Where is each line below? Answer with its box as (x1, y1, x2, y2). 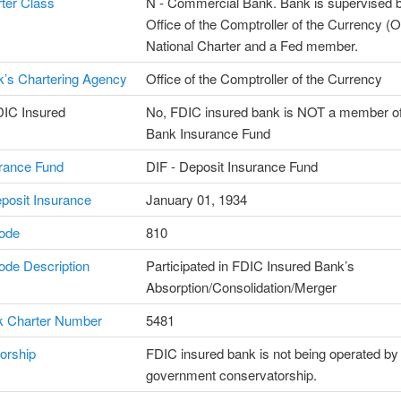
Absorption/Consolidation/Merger (145, 277, 337, 297)
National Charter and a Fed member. (145, 36, 358, 55)
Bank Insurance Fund (145, 124, 270, 143)
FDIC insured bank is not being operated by (145, 344, 398, 363)
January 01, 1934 (145, 190, 247, 209)
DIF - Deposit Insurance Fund (145, 157, 318, 176)
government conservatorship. (145, 365, 317, 385)
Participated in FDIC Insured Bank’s (145, 256, 354, 276)
